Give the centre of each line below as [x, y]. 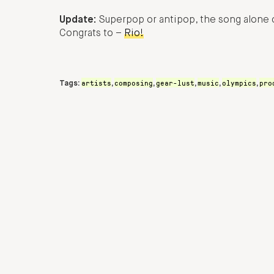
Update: [78, 20]
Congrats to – [92, 34]
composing [134, 82]
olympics [239, 82]
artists [96, 82]
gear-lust [175, 82]
